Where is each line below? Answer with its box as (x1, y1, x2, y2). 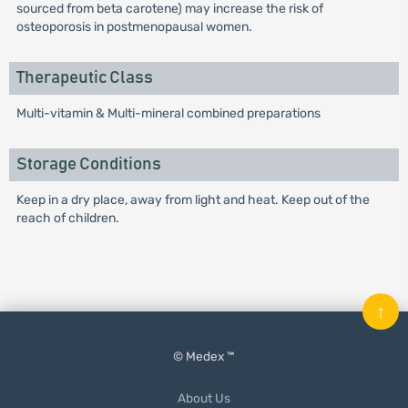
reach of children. (15, 210, 119, 226)
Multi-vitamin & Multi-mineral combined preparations (15, 106, 321, 121)
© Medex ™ (173, 349, 235, 363)
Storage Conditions (15, 156, 161, 173)
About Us (178, 391, 230, 405)
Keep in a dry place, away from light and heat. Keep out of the (15, 192, 370, 208)
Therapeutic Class (15, 69, 153, 87)
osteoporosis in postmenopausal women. (15, 19, 252, 35)
